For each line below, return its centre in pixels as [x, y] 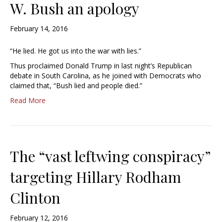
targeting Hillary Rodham [96, 177]
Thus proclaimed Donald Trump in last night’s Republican [101, 66]
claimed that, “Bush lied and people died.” [76, 86]
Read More [28, 101]
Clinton [35, 198]
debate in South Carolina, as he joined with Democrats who [106, 76]
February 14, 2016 [39, 29]
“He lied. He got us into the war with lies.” [76, 51]
